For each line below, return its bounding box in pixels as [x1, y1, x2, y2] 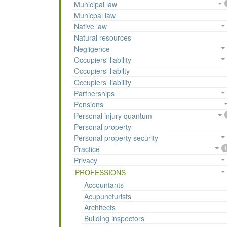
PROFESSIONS [75, 167, 126, 178]
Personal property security [74, 133, 158, 143]
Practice [74, 144, 100, 155]
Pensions [74, 99, 103, 110]
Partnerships [74, 88, 115, 99]
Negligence [74, 44, 110, 54]
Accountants [84, 180, 124, 191]
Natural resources [74, 32, 131, 43]
